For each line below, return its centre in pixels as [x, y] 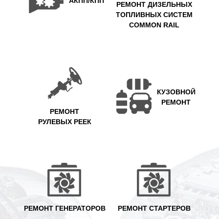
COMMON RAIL [154, 25]
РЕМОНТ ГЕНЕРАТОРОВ [65, 208]
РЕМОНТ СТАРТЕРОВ [154, 208]
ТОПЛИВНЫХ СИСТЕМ [154, 15]
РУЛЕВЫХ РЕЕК [65, 122]
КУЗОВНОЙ [176, 92]
